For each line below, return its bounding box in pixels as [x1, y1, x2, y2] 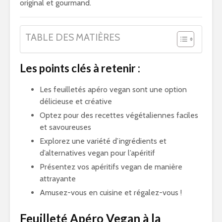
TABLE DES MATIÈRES [25, 31, 120, 43]
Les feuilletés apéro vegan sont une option [40, 85, 187, 94]
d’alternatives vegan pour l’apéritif [40, 148, 155, 158]
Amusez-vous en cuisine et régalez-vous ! [40, 188, 182, 197]
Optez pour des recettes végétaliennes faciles [40, 111, 198, 120]
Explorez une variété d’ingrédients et [40, 136, 166, 146]
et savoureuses [40, 122, 91, 132]
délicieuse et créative [40, 97, 112, 106]
